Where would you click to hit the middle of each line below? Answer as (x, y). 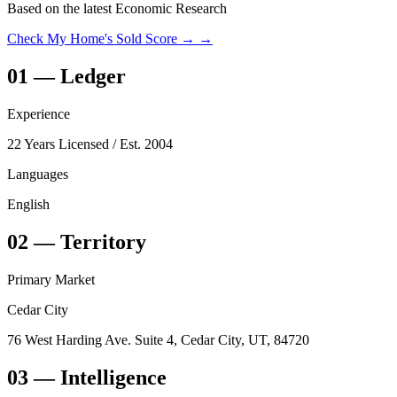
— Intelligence (97, 377)
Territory (103, 241)
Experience (39, 114)
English (28, 205)
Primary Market (51, 279)
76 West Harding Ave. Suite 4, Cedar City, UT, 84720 (158, 339)
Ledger (93, 77)
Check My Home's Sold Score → (101, 39)
